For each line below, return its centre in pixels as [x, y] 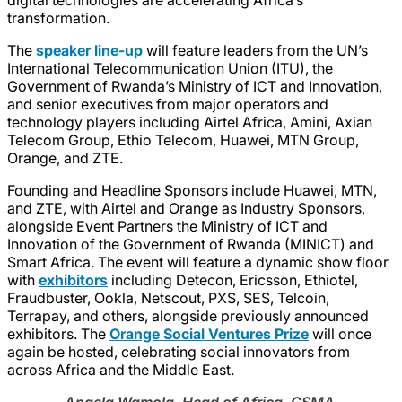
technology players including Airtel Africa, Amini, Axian [190, 122]
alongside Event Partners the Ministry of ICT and [167, 226]
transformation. [58, 17]
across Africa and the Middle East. [122, 369]
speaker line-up [89, 50]
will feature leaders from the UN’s [255, 50]
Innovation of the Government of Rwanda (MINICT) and [191, 244]
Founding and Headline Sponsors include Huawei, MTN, [192, 190]
